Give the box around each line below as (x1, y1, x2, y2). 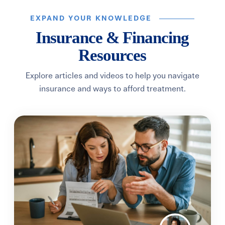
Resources (78, 46, 147, 64)
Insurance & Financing (36, 29, 189, 47)
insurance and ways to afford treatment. (39, 85, 186, 93)
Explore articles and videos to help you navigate (25, 72, 199, 80)
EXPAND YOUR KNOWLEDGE (30, 15, 152, 22)
